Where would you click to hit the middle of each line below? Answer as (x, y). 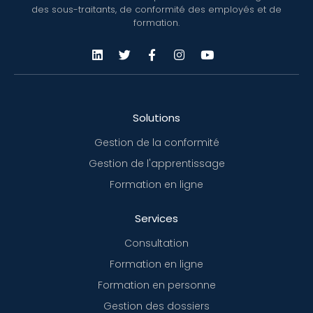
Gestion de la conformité (156, 143)
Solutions (156, 118)
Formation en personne (156, 285)
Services (156, 219)
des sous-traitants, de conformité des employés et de (156, 9)
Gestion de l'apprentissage (156, 164)
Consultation (156, 243)
